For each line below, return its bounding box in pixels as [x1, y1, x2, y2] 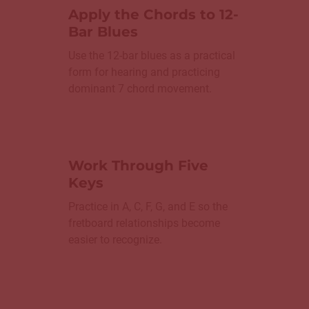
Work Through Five [68, 157, 208, 174]
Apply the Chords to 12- [68, 6, 239, 23]
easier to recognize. [68, 232, 162, 246]
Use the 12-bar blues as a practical [68, 48, 235, 62]
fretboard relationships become [68, 216, 220, 230]
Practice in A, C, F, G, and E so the [68, 199, 228, 213]
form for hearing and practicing [68, 65, 220, 79]
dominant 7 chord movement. [68, 81, 212, 95]
